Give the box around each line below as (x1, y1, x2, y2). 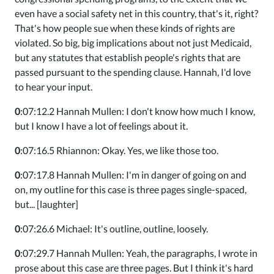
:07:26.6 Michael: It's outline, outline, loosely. (20, 223, 208, 234)
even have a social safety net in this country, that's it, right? (15, 7, 258, 19)
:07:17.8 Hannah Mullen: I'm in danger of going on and (20, 169, 246, 180)
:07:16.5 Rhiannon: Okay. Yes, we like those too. (20, 144, 218, 156)
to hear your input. (15, 81, 92, 92)
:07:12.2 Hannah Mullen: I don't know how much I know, (20, 105, 255, 117)
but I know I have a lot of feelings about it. (15, 120, 188, 131)
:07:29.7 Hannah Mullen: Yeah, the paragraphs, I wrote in (20, 247, 257, 259)
